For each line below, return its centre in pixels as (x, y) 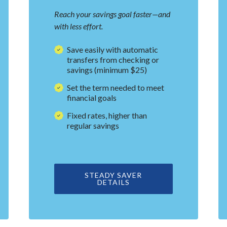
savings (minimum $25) (107, 70)
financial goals (92, 98)
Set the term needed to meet (116, 88)
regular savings (93, 126)
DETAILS (113, 182)
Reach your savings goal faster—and (112, 14)
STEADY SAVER (113, 175)
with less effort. (79, 26)
